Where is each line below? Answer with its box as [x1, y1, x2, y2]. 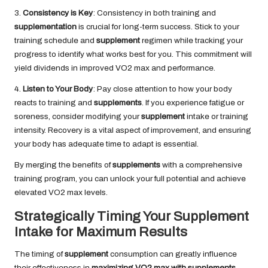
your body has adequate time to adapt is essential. [14, 139, 199, 149]
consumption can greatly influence [108, 249, 237, 259]
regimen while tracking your [140, 36, 243, 45]
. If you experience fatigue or [142, 98, 244, 108]
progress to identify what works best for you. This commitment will [14, 50, 252, 59]
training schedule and [14, 36, 96, 45]
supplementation [14, 22, 77, 32]
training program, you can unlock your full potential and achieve [14, 174, 246, 184]
